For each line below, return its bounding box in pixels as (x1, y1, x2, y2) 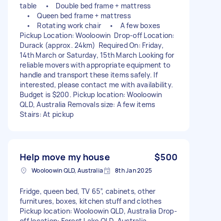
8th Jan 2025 (115, 166, 152, 175)
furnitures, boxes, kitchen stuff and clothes (20, 196, 161, 206)
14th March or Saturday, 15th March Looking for (20, 50, 175, 60)
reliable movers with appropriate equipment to (20, 60, 171, 70)
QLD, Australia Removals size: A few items (20, 99, 155, 109)
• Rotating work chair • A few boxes (20, 20, 160, 30)
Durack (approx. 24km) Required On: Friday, (20, 40, 164, 50)
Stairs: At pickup (20, 109, 74, 119)
